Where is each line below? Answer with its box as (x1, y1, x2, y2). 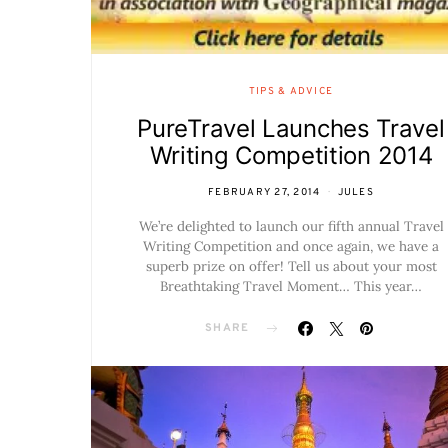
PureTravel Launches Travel (137, 114, 445, 144)
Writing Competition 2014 (149, 141, 433, 171)
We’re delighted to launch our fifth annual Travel (138, 217, 444, 236)
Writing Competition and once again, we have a (143, 237, 439, 256)
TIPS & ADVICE (248, 85, 334, 99)
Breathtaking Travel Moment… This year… (160, 277, 422, 296)
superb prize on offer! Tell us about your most (145, 257, 437, 276)
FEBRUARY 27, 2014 (208, 186, 321, 200)
